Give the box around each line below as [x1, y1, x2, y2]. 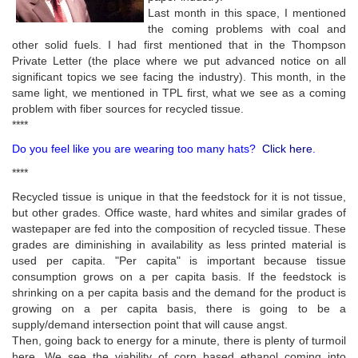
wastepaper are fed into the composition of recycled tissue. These [12, 222, 346, 235]
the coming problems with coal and [148, 22, 346, 35]
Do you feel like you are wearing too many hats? [12, 142, 262, 155]
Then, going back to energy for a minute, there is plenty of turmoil [12, 334, 346, 347]
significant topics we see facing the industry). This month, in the [12, 70, 346, 83]
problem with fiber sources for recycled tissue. [12, 102, 244, 115]
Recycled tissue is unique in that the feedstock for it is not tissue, [12, 190, 346, 203]
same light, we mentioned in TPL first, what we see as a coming [12, 86, 346, 99]
